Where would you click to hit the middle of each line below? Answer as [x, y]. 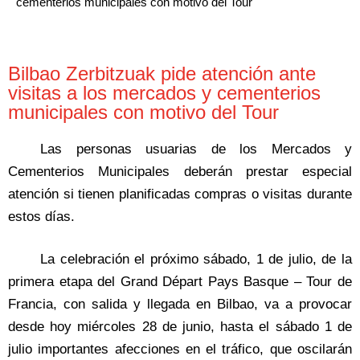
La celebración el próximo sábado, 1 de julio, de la [196, 260]
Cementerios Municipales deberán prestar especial [180, 171]
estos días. [41, 216]
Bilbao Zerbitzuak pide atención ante [162, 73]
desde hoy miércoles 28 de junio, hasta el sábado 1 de [180, 327]
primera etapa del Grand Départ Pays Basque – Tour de [180, 282]
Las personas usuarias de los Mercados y [196, 149]
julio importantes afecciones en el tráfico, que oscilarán [180, 350]
